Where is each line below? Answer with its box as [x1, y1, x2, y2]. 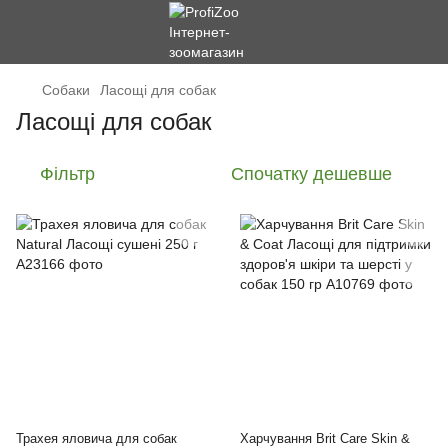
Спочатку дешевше [231, 164, 392, 184]
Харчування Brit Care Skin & [240, 431, 410, 446]
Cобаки [42, 82, 90, 98]
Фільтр [40, 164, 95, 184]
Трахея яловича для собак [16, 431, 177, 446]
